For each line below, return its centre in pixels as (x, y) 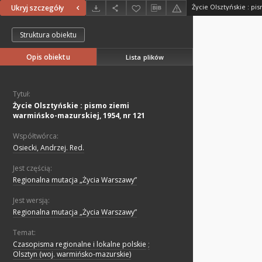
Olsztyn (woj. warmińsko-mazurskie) (72, 254)
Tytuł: (22, 94)
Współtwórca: (36, 136)
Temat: (24, 233)
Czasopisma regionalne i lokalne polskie (80, 244)
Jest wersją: (31, 201)
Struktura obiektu (48, 35)
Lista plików (145, 57)
